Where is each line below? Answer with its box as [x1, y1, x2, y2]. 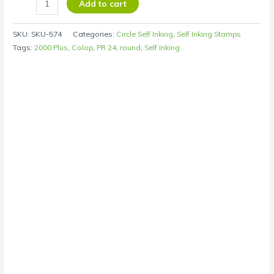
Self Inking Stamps [177, 29, 242, 39]
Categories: [73, 29, 117, 39]
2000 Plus [34, 42, 68, 52]
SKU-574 [31, 29, 62, 39]
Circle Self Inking [116, 29, 174, 39]
